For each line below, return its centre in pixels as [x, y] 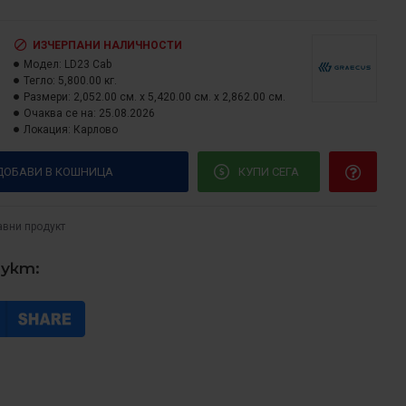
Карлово [96, 130]
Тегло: [39, 81]
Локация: [47, 130]
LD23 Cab [88, 64]
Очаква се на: [60, 113]
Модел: [43, 64]
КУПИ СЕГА [268, 172]
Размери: [47, 97]
